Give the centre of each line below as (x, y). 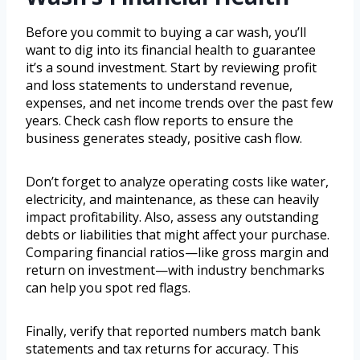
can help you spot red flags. (108, 288)
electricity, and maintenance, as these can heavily (172, 200)
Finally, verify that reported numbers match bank (173, 331)
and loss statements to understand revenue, (159, 86)
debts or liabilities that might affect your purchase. (178, 235)
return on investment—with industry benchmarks (175, 270)
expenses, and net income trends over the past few (179, 103)
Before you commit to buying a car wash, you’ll (166, 33)
